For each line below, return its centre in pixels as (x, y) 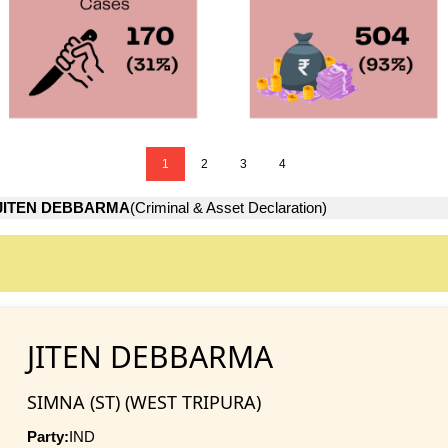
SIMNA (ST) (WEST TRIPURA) (143, 401)
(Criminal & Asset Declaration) (228, 208)
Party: (47, 436)
